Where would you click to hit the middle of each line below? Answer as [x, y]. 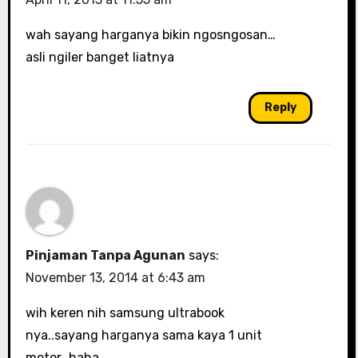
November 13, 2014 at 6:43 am [115, 277]
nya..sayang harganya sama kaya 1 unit [143, 335]
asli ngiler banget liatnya [99, 57]
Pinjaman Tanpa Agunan [105, 255]
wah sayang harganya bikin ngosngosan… [150, 34]
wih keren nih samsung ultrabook [125, 312]
